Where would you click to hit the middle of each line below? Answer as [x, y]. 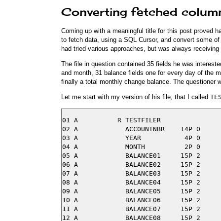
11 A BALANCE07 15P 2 [131, 209]
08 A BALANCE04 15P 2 [131, 182]
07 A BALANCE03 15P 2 [131, 173]
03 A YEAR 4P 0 [131, 138]
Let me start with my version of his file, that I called [136, 97]
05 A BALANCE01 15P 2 [131, 155]
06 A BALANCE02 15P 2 [131, 164]
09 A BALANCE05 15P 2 [131, 191]
